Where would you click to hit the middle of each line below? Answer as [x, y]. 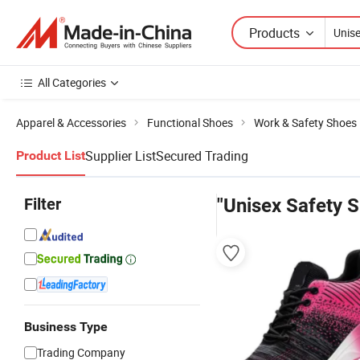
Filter [43, 204]
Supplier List [121, 156]
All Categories [72, 82]
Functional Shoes [190, 123]
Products [274, 33]
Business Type [66, 327]
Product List [51, 155]
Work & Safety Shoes [305, 123]
